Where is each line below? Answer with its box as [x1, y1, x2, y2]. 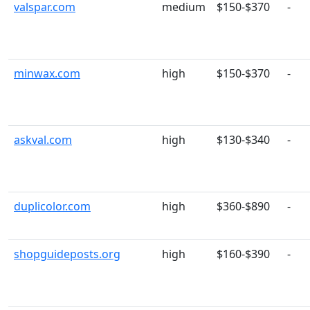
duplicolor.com [14, 199, 91, 214]
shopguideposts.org [14, 246, 120, 262]
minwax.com [14, 66, 80, 81]
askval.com [14, 132, 72, 147]
